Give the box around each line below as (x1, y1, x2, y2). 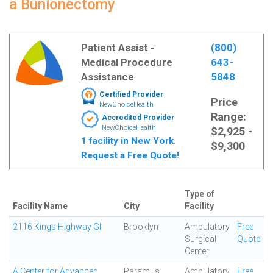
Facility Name (13, 201, 68, 211)
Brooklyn (124, 222, 158, 232)
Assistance (80, 71, 134, 83)
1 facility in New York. (80, 135, 176, 146)
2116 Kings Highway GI (13, 222, 101, 232)
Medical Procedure (80, 56, 172, 68)
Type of (185, 189, 214, 199)
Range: (210, 110, 246, 123)
